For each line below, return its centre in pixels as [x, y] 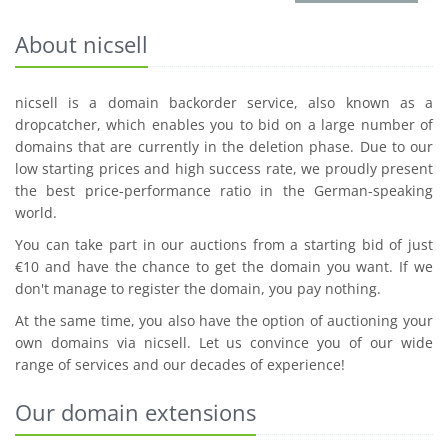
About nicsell [81, 44]
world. [36, 213]
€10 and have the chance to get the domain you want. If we [224, 267]
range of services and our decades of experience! [180, 365]
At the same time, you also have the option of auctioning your [224, 321]
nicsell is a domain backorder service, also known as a [224, 103]
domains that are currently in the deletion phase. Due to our [224, 147]
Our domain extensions [135, 412]
